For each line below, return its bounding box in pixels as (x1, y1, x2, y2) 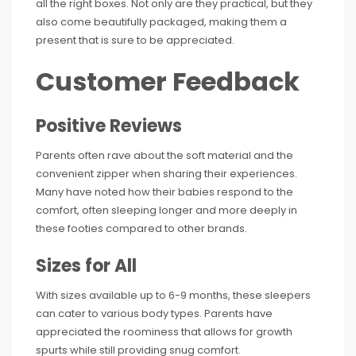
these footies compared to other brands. (36, 220, 247, 236)
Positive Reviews (36, 113, 182, 138)
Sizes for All (36, 253, 137, 278)
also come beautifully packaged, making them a (36, 14, 287, 29)
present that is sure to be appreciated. (36, 32, 234, 48)
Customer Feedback (36, 63, 300, 99)
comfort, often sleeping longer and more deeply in (36, 202, 297, 218)
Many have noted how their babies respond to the (36, 184, 293, 199)
